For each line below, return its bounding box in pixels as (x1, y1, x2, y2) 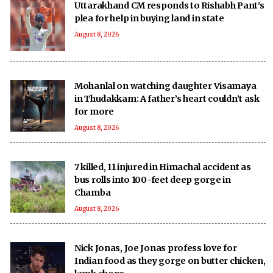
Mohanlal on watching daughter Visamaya (74, 80, 257, 91)
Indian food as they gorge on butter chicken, (74, 255, 266, 266)
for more (74, 105, 114, 117)
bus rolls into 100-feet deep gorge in (74, 174, 232, 185)
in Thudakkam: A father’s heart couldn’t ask (74, 93, 260, 104)
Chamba (74, 186, 111, 198)
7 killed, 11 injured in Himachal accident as (74, 161, 251, 172)
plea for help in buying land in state (74, 12, 224, 24)
